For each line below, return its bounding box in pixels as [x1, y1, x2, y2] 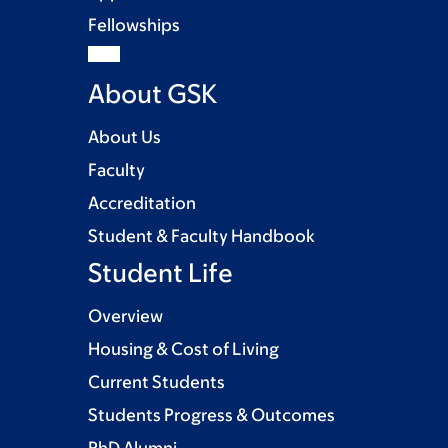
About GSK [88, 78, 217, 109]
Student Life [88, 257, 233, 288]
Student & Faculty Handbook [88, 226, 315, 247]
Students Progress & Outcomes [88, 405, 335, 426]
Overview [88, 306, 163, 327]
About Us [88, 127, 161, 148]
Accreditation [88, 193, 196, 214]
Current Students [88, 372, 225, 393]
